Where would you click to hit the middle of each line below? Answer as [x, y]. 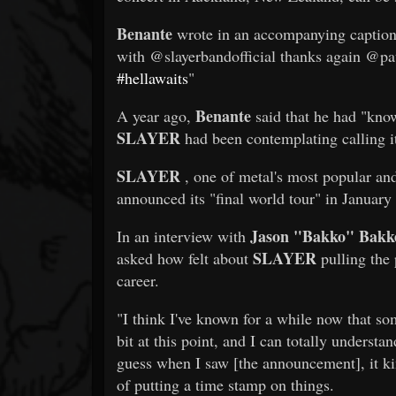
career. [138, 280]
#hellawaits [152, 77]
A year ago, [156, 115]
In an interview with [183, 236]
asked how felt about [185, 258]
